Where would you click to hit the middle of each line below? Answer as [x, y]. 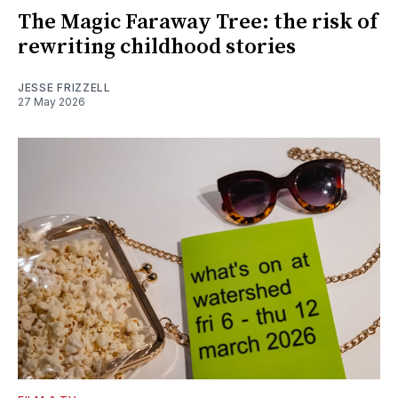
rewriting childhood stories [157, 47]
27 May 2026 [52, 101]
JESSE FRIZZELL [64, 87]
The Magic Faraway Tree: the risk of [198, 22]
